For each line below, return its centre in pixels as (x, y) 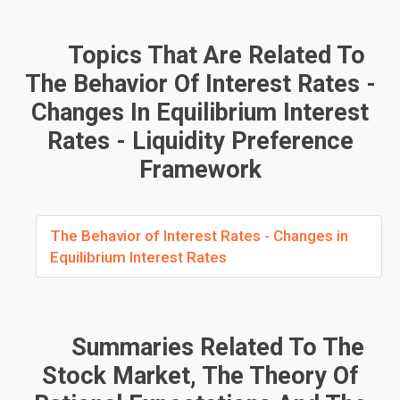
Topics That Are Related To (214, 55)
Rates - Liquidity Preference (200, 141)
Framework (200, 170)
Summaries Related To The (214, 347)
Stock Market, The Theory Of (200, 376)
